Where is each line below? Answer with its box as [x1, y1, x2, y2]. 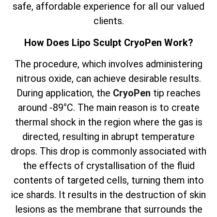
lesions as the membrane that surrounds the [15, 203, 202, 216]
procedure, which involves [33, 58, 146, 70]
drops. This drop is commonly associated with [11, 145, 206, 157]
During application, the [16, 87, 113, 99]
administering [146, 58, 202, 70]
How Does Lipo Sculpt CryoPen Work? [24, 36, 193, 48]
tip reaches [151, 87, 201, 99]
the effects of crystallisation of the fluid [22, 160, 195, 172]
